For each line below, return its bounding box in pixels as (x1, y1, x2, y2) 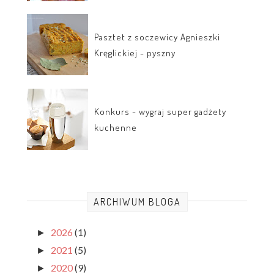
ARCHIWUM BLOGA (93, 196, 181, 209)
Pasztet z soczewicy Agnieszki (94, 31, 220, 43)
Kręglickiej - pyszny (94, 47, 176, 59)
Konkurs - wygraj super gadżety (94, 106, 226, 118)
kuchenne (94, 122, 137, 134)
